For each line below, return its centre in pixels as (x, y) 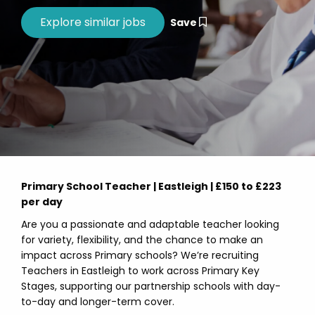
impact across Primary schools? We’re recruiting (140, 255)
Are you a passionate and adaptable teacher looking (150, 224)
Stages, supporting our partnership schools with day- (151, 286)
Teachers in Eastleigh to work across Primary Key (140, 271)
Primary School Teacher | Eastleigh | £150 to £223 (151, 186)
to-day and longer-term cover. (98, 302)
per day (42, 202)
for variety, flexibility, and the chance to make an (142, 240)
